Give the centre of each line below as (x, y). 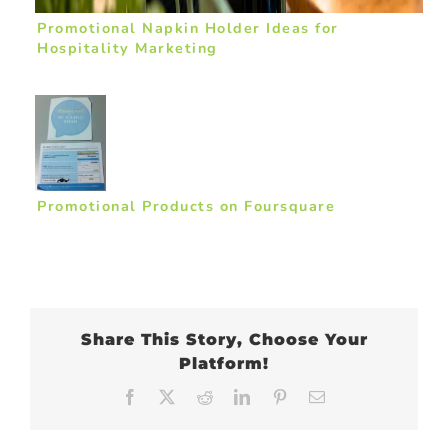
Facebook (175, 395)
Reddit (238, 395)
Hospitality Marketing (127, 47)
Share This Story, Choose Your (224, 339)
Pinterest (322, 395)
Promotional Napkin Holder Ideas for (188, 27)
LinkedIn (285, 395)
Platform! (224, 363)
